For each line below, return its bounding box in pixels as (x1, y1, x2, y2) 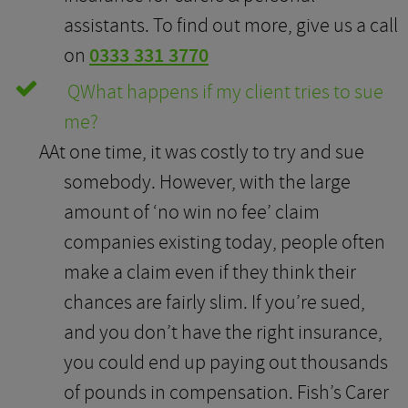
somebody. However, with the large (64, 168, 351, 195)
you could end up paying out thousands (64, 349, 388, 375)
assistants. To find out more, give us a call (64, 12, 398, 38)
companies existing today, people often (64, 229, 385, 255)
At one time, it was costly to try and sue (49, 138, 364, 165)
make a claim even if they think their (64, 259, 356, 285)
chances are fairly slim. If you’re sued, (64, 289, 365, 315)
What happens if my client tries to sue (80, 78, 383, 105)
